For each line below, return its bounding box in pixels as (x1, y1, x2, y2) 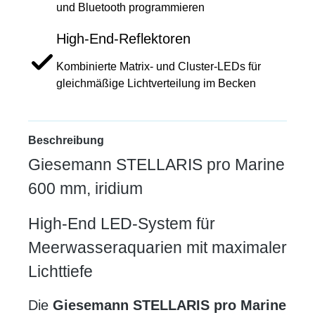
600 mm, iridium (28, 179, 143, 198)
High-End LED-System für (28, 214, 215, 233)
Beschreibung (28, 134, 104, 147)
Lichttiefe (28, 262, 93, 281)
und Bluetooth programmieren (56, 1, 205, 14)
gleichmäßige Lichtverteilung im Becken (56, 77, 256, 90)
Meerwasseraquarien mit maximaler (28, 238, 287, 257)
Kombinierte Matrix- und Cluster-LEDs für (56, 60, 261, 73)
